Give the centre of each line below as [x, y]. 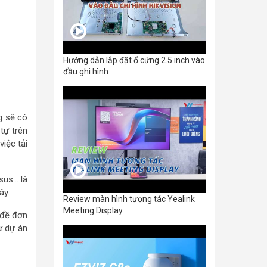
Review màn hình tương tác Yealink [129, 199]
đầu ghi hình [86, 72]
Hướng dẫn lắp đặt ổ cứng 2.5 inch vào [134, 60]
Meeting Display [93, 210]
